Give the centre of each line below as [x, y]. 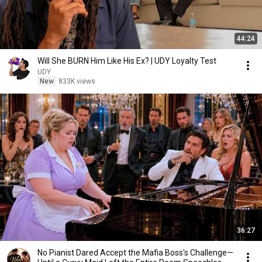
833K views [77, 81]
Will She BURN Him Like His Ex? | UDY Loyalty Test [127, 61]
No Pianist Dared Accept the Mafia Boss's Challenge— [135, 253]
